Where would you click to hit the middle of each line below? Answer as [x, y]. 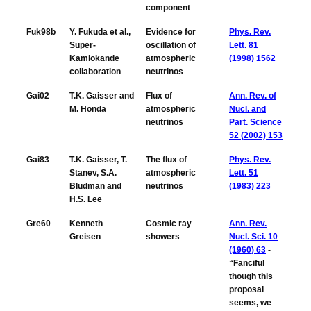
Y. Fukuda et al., [100, 32]
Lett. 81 [244, 45]
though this [251, 277]
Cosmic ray [169, 224]
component [168, 8]
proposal [246, 290]
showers [163, 237]
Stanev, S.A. [93, 173]
